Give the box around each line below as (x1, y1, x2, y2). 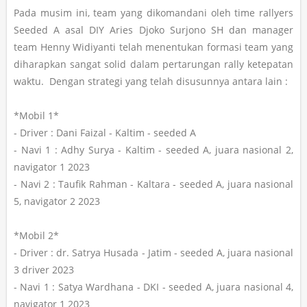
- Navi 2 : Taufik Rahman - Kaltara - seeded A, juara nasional (14, 177, 293, 191)
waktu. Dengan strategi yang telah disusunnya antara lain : (14, 75, 288, 88)
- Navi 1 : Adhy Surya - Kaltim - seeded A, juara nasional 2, (14, 143, 293, 157)
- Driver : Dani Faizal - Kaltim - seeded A (14, 126, 196, 140)
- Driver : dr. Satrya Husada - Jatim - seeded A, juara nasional (14, 246, 293, 260)
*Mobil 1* (14, 109, 59, 123)
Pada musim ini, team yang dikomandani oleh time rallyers (14, 6, 293, 20)
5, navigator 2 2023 (14, 195, 100, 208)
